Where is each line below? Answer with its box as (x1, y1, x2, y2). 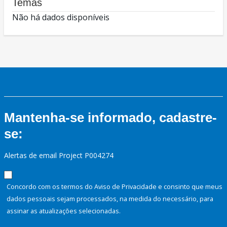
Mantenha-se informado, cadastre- (4, 110, 217, 126)
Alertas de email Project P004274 (4, 150, 113, 161)
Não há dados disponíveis (12, 12, 109, 23)
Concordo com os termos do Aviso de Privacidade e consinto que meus (7, 182, 222, 192)
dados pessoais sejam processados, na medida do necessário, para (7, 194, 213, 204)
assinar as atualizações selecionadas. (7, 206, 121, 216)
